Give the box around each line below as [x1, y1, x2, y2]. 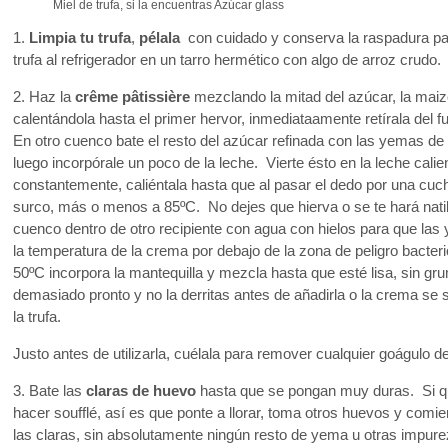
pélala [135, 30, 180, 47]
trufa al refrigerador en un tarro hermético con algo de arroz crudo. [13, 52, 441, 69]
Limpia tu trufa [29, 30, 131, 47]
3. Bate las [13, 382, 86, 399]
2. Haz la [13, 88, 75, 105]
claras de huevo [86, 382, 196, 399]
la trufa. [13, 308, 61, 325]
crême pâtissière [75, 88, 190, 105]
